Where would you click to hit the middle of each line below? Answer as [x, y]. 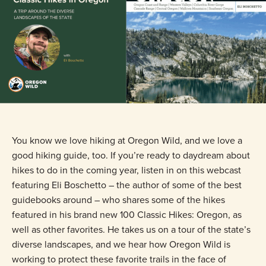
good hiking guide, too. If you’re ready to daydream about [131, 155]
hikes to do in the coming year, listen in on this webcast [126, 170]
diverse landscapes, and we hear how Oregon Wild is [121, 244]
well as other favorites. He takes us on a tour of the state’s [131, 229]
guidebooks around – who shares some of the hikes [118, 199]
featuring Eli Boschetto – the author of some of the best [127, 185]
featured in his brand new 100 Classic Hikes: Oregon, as [127, 214]
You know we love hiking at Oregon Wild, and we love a [127, 140]
